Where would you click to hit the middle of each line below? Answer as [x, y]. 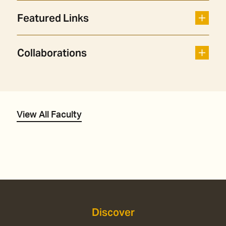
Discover [113, 213]
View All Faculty [49, 115]
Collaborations [52, 53]
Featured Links [53, 18]
